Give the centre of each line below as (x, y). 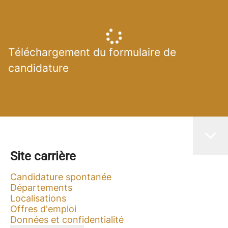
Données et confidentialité (67, 220)
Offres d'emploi (43, 209)
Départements (41, 188)
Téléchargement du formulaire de (92, 52)
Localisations (38, 198)
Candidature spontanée (61, 177)
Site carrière (43, 156)
